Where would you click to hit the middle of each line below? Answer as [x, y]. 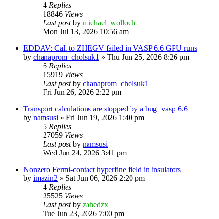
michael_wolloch [109, 22]
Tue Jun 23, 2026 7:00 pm [84, 213]
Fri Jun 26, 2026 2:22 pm [82, 92]
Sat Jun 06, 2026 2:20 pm [105, 178]
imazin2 [45, 178]
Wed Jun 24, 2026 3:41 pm [85, 153]
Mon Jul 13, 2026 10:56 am [86, 31]
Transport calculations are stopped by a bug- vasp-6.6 [106, 109]
